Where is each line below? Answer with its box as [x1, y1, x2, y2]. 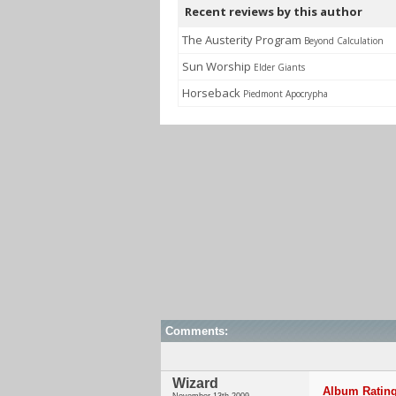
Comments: [165, 324, 228, 338]
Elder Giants [254, 61, 305, 73]
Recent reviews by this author [185, 4, 362, 19]
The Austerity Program [182, 32, 304, 48]
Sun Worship [182, 58, 254, 74]
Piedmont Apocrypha [243, 88, 328, 100]
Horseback [182, 85, 243, 101]
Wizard [172, 376, 218, 391]
